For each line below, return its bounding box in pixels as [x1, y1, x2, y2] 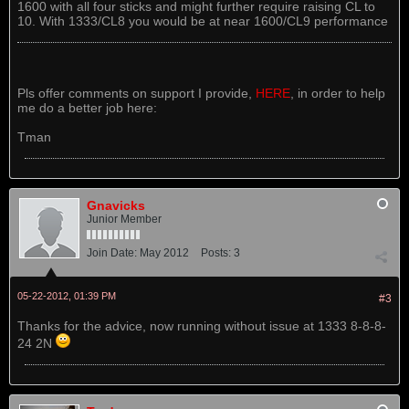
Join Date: [87, 246, 137, 259]
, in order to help [290, 86, 385, 100]
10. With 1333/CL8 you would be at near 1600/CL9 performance [17, 14, 388, 28]
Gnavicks [87, 198, 145, 213]
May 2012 [140, 246, 189, 259]
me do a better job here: [17, 100, 157, 115]
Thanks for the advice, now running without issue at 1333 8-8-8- [17, 319, 386, 333]
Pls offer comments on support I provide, [17, 86, 256, 100]
